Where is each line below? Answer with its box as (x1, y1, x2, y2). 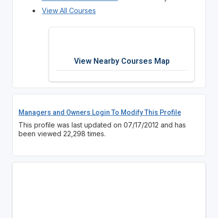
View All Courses (41, 6, 96, 15)
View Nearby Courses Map (73, 56, 170, 66)
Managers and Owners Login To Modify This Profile (18, 108, 181, 116)
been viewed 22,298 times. (18, 129, 106, 138)
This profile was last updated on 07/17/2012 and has (18, 120, 186, 129)
